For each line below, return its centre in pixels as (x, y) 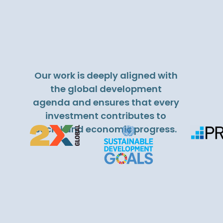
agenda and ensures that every (106, 102)
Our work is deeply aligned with (106, 75)
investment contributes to (106, 115)
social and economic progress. (106, 129)
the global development (106, 89)
